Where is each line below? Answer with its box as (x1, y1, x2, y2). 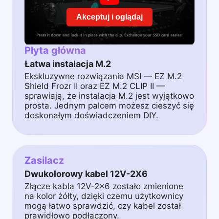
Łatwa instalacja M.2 (24, 58, 111, 69)
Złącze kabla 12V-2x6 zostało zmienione (24, 181, 183, 191)
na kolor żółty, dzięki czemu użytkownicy (24, 191, 183, 201)
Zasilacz (24, 154, 64, 166)
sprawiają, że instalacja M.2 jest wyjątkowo (24, 90, 194, 101)
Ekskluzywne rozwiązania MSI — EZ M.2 (24, 71, 182, 81)
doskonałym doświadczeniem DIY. (24, 110, 158, 120)
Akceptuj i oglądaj (76, 12, 143, 21)
